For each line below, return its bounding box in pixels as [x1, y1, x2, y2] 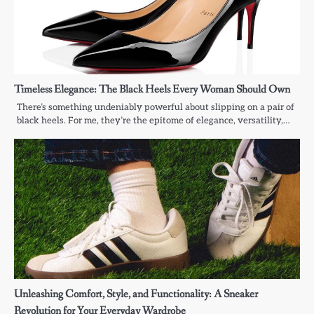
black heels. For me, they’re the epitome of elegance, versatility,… [17, 115, 289, 127]
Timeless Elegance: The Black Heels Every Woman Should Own [14, 82, 290, 97]
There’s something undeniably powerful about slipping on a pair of [17, 102, 294, 114]
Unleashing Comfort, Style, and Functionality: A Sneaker [14, 287, 258, 302]
